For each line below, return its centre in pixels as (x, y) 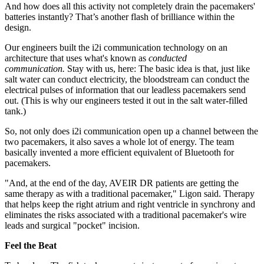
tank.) (15, 111)
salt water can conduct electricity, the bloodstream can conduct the (127, 79)
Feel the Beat (31, 245)
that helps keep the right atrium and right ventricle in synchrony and (130, 204)
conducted (168, 58)
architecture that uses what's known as (77, 58)
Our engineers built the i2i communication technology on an (116, 47)
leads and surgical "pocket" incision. (72, 225)
